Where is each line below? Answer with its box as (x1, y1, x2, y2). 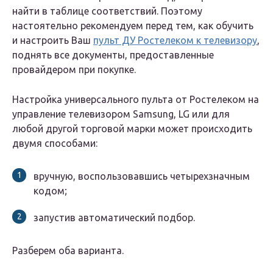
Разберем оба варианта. (12, 245, 124, 257)
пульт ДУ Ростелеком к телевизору (93, 35, 257, 46)
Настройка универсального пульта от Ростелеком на (12, 94, 259, 105)
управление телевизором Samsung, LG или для (12, 108, 230, 120)
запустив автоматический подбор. (34, 212, 195, 224)
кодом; (34, 185, 67, 197)
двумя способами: (12, 138, 97, 149)
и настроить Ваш (12, 35, 93, 46)
